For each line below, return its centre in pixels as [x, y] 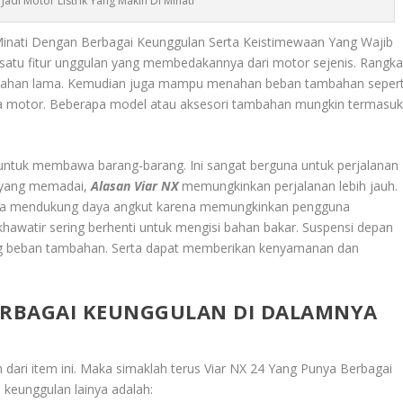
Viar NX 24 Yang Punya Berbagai [299, 369]
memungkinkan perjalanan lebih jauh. [288, 186]
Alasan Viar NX [135, 186]
